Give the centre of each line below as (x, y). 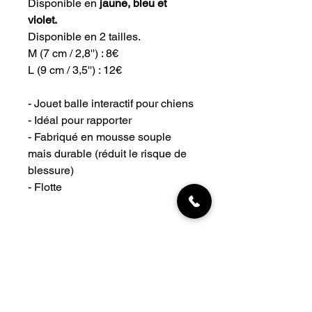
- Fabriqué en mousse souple (100, 136)
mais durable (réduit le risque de (107, 153)
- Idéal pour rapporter (80, 120)
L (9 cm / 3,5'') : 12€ (75, 70)
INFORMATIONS (57, 279)
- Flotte (45, 187)
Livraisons (40, 298)
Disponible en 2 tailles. (84, 36)
